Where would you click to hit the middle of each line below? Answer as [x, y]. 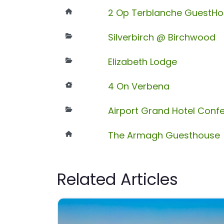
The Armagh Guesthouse [164, 135]
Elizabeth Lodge [142, 61]
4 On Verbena [138, 86]
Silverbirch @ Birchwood [161, 37]
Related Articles [117, 179]
